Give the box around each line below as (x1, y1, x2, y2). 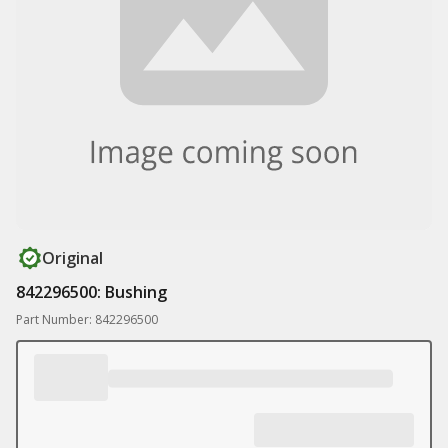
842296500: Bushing (16, 281, 167, 303)
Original (42, 247, 103, 269)
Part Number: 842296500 (16, 311, 158, 328)
